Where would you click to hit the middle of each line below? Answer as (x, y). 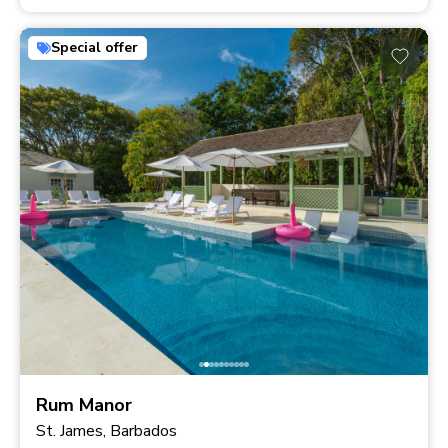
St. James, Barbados (106, 430)
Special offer (94, 48)
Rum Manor (84, 404)
